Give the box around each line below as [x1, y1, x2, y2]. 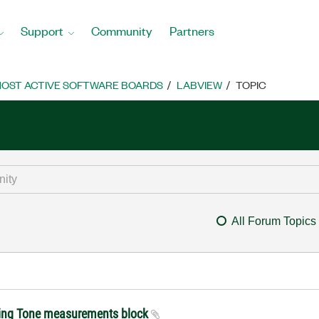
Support [21, 22, 63, 38]
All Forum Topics [231, 215, 316, 227]
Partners [169, 22, 214, 38]
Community [91, 22, 152, 38]
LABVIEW [177, 78, 222, 92]
